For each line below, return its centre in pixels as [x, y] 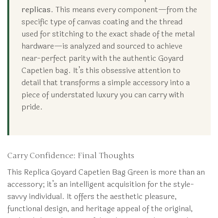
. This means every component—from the [124, 9]
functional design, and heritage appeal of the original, [100, 208]
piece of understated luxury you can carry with [103, 94]
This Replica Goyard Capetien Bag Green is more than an [106, 172]
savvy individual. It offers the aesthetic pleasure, [92, 196]
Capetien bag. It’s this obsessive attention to [101, 70]
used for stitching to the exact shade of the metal [108, 34]
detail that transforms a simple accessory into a [106, 82]
